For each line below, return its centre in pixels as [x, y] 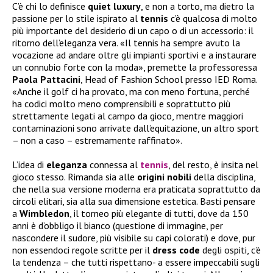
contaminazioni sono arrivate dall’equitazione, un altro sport [136, 128]
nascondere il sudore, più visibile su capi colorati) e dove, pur [134, 237]
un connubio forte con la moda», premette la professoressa [135, 67]
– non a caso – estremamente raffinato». [97, 140]
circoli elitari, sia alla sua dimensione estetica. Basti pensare [134, 201]
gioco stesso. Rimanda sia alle [75, 176]
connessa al [114, 164]
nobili [179, 176]
